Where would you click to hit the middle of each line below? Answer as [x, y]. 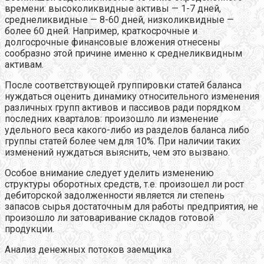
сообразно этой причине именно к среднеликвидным [123, 53]
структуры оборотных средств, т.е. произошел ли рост [124, 184]
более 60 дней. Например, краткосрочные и [101, 31]
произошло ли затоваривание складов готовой [109, 217]
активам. [24, 64]
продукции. [29, 229]
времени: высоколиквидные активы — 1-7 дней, [113, 8]
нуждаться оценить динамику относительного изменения [132, 96]
